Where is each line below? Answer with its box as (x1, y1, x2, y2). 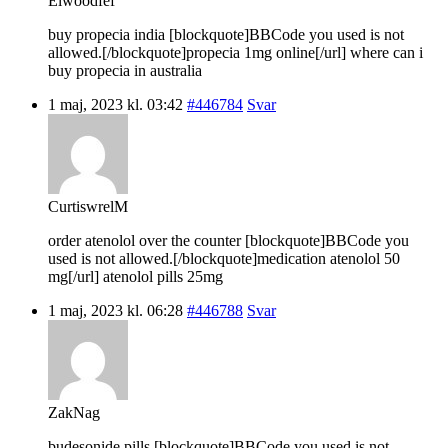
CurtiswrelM (48, 197, 128, 215)
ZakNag (48, 403, 100, 421)
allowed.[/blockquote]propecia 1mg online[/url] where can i (48, 43, 423, 61)
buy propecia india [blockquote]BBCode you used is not (48, 25, 404, 43)
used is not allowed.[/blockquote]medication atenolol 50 (48, 249, 400, 267)
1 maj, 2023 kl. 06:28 (48, 301, 183, 319)
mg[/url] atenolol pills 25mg (48, 267, 223, 285)
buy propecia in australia (48, 61, 202, 79)
